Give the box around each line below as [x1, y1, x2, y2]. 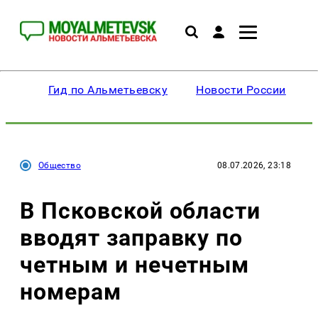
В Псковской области [20, 197, 261, 224]
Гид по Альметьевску [48, 83, 168, 97]
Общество [38, 160, 81, 170]
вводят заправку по [20, 224, 243, 251]
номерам [20, 278, 121, 305]
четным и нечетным [20, 251, 250, 278]
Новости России [196, 83, 286, 97]
